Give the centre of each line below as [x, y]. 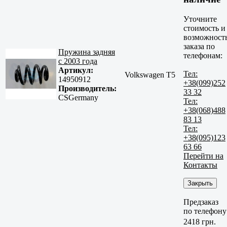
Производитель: [87, 89]
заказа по [199, 46]
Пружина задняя [87, 52]
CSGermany [78, 98]
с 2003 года [78, 61]
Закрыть [200, 183]
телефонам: [203, 55]
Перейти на [203, 156]
